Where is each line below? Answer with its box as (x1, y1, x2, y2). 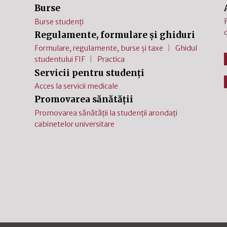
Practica (97, 55, 125, 64)
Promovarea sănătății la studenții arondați (34, 108, 178, 118)
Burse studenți (34, 17, 84, 26)
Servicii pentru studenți (34, 67, 145, 79)
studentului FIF (34, 55, 86, 64)
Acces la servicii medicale (34, 81, 119, 91)
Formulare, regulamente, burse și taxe (34, 44, 164, 53)
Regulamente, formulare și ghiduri (34, 29, 196, 41)
